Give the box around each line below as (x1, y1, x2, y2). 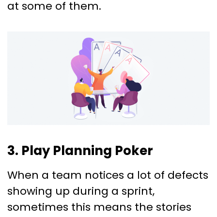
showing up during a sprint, (7, 183, 155, 199)
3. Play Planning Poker (7, 141, 153, 159)
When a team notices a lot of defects (7, 167, 208, 183)
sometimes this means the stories (7, 199, 191, 215)
